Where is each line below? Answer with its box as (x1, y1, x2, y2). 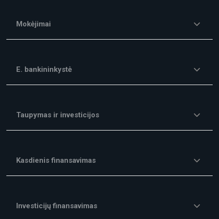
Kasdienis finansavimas (16, 156, 96, 165)
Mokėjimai (16, 20, 51, 29)
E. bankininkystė (16, 65, 72, 74)
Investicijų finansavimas (16, 201, 98, 211)
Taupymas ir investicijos (16, 110, 100, 120)
